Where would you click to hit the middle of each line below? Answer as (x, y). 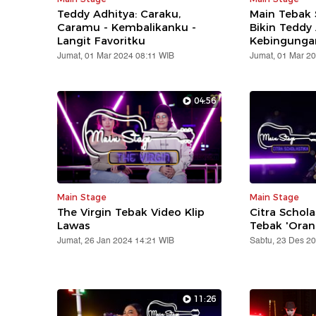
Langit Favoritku (102, 40)
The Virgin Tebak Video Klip (131, 212)
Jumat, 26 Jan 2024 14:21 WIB (116, 241)
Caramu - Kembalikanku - (127, 27)
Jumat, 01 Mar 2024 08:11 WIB (116, 56)
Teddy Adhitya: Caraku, (119, 13)
